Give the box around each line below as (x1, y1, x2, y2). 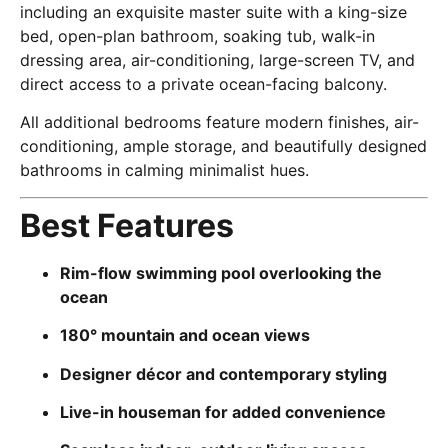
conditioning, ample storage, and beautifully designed (20, 136, 427, 157)
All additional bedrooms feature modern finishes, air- (20, 112, 419, 133)
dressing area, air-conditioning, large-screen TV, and (20, 50, 415, 70)
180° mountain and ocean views (60, 325, 310, 346)
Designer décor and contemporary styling (60, 363, 387, 384)
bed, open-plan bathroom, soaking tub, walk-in (20, 26, 375, 46)
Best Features (20, 205, 234, 245)
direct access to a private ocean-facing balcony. (20, 74, 387, 94)
